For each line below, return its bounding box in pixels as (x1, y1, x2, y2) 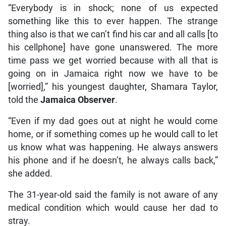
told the (8, 95, 40, 105)
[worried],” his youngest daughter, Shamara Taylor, (8, 82, 218, 92)
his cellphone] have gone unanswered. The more (8, 42, 218, 53)
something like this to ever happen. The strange (8, 16, 218, 27)
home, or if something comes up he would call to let (8, 129, 218, 140)
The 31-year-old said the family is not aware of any (8, 190, 218, 200)
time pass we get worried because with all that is (8, 55, 218, 66)
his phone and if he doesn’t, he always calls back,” (8, 155, 218, 166)
